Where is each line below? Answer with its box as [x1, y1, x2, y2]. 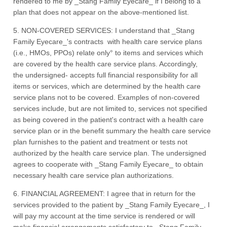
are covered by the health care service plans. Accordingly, [13, 60, 198, 68]
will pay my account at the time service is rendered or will [13, 212, 196, 220]
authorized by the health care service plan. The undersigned [13, 149, 207, 157]
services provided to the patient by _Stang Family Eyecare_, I [13, 201, 210, 209]
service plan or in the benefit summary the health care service [13, 127, 211, 135]
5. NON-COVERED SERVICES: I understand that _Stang [13, 26, 195, 34]
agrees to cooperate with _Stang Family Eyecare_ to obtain [13, 160, 204, 168]
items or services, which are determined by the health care [13, 82, 201, 90]
